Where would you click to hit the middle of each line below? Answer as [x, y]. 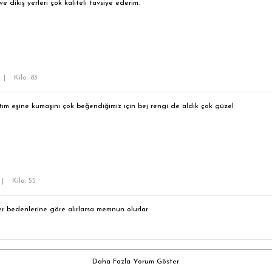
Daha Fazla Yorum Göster [136, 262]
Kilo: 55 [24, 181]
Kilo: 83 [26, 78]
